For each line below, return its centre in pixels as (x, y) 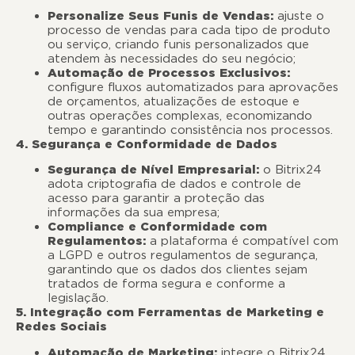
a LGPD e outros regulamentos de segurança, (183, 256)
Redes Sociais (61, 327)
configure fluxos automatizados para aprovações (193, 88)
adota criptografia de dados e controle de (174, 184)
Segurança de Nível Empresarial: (153, 170)
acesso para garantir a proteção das (156, 198)
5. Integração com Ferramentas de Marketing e (170, 313)
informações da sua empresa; (134, 213)
